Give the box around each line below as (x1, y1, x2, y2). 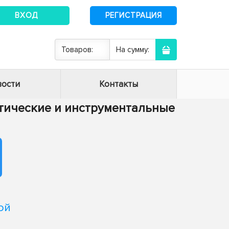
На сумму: (116, 45, 149, 54)
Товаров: (61, 45, 93, 54)
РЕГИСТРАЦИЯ (105, 10, 162, 20)
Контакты (99, 79, 138, 89)
